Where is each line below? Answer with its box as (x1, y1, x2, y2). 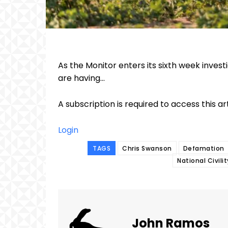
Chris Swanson (122, 144, 172, 153)
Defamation (183, 144, 224, 153)
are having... (58, 72, 105, 84)
